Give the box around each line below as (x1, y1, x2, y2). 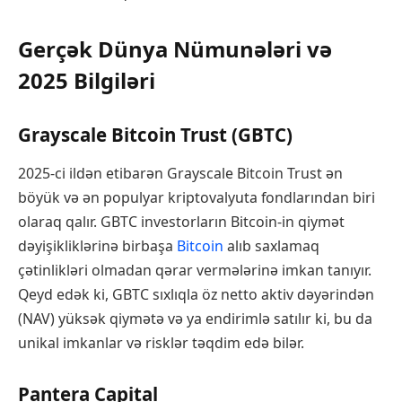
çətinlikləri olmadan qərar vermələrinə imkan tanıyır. (18, 260, 371, 281)
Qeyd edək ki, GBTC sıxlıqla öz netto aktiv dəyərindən (18, 284, 374, 305)
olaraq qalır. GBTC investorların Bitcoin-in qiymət (18, 212, 345, 232)
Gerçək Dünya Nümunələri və (18, 34, 332, 65)
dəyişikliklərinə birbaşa (18, 236, 177, 257)
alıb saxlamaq (223, 236, 319, 257)
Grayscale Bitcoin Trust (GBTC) (18, 122, 293, 148)
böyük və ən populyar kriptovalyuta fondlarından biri (18, 188, 375, 208)
